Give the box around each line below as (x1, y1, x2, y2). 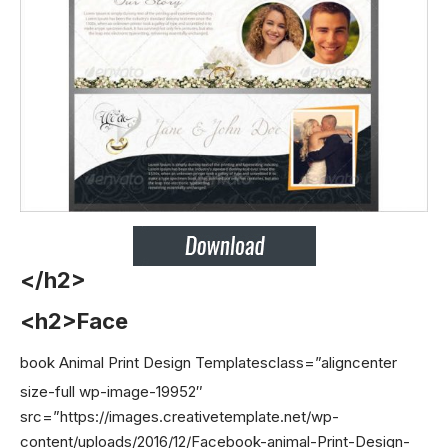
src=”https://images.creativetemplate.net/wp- (20, 406, 339, 426)
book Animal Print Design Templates (20, 352, 268, 372)
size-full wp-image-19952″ (20, 381, 203, 401)
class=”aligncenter (268, 352, 397, 372)
